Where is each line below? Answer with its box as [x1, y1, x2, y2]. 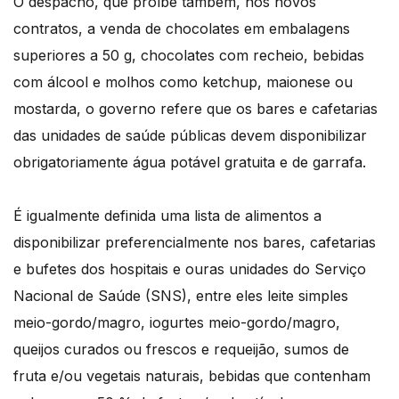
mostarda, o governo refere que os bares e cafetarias [13, 100, 378, 118]
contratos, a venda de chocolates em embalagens [13, 20, 350, 38]
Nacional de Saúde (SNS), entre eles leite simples [13, 287, 348, 305]
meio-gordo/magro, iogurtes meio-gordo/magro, [13, 313, 340, 332]
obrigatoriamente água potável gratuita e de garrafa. [13, 153, 366, 172]
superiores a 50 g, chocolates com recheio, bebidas [13, 46, 364, 65]
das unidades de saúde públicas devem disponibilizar [13, 126, 367, 145]
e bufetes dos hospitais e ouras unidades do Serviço [13, 260, 366, 279]
